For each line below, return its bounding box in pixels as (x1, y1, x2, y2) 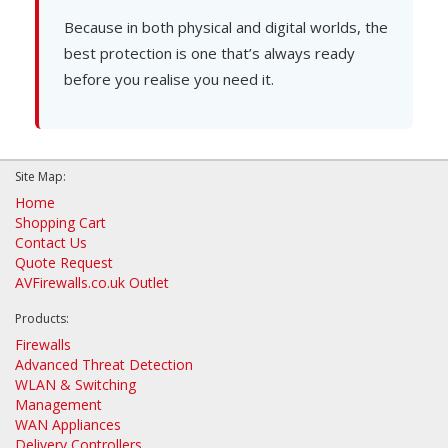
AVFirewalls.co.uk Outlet (15, 272, 169, 292)
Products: (15, 309, 69, 327)
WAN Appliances (15, 414, 121, 434)
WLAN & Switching (15, 374, 136, 394)
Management (15, 394, 102, 414)
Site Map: (15, 167, 66, 185)
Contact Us (15, 232, 87, 252)
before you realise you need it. (64, 69, 274, 90)
